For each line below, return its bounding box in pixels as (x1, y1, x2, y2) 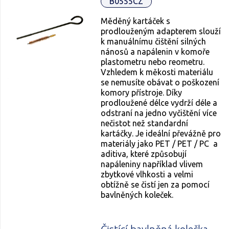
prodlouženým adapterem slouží (101, 26, 221, 36)
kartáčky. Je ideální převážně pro (101, 128, 221, 138)
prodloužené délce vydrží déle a (101, 98, 218, 107)
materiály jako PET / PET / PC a (101, 139, 218, 148)
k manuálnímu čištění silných (101, 36, 207, 46)
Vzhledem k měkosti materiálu (101, 67, 214, 77)
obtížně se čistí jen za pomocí (101, 179, 210, 189)
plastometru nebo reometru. (101, 57, 205, 66)
